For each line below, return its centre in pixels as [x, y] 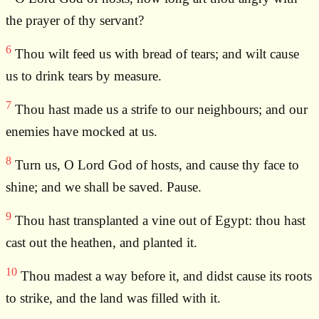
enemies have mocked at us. [82, 132]
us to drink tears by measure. [84, 76]
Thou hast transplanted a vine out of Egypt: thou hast [158, 221]
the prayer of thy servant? [75, 21]
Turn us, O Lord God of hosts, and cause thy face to [155, 165]
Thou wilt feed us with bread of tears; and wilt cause [155, 54]
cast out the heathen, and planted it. [101, 243]
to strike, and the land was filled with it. [113, 298]
